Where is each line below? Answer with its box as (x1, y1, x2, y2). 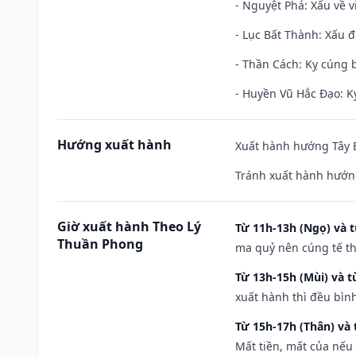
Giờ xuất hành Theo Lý (57, 217, 201, 235)
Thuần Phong (57, 234, 143, 253)
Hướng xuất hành (57, 135, 172, 153)
